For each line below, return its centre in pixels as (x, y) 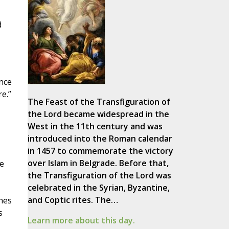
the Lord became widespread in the (98, 114)
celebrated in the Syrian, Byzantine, (98, 188)
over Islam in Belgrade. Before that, (98, 163)
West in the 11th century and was (95, 127)
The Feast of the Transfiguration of (99, 102)
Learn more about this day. (81, 221)
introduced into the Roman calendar (100, 139)
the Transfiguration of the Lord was (99, 176)
